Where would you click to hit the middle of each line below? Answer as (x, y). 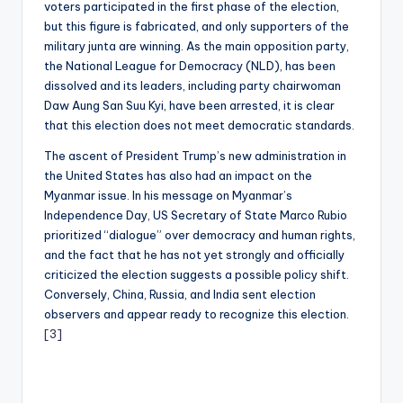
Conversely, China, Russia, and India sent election (180, 294)
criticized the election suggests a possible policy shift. (197, 274)
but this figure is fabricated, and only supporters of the (197, 26)
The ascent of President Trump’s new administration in (195, 155)
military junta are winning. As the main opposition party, (197, 45)
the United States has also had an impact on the (178, 175)
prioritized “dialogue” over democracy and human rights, (200, 234)
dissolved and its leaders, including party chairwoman (193, 85)
